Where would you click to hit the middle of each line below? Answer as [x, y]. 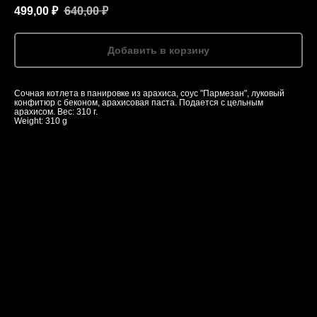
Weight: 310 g [41, 121]
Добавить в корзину [158, 51]
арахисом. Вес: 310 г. [56, 112]
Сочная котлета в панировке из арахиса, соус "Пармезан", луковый [149, 94]
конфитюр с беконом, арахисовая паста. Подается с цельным [139, 103]
